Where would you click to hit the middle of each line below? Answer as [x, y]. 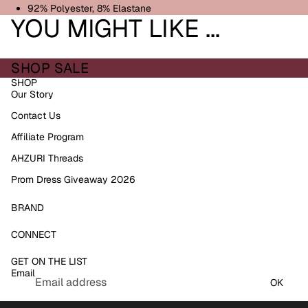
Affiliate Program [47, 137]
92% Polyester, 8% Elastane [91, 9]
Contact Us [36, 116]
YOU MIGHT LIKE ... [115, 29]
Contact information [103, 301]
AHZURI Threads [47, 158]
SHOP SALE [50, 68]
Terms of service [96, 262]
